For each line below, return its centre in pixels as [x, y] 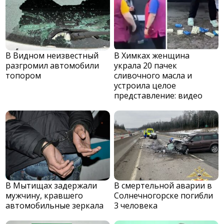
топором [23, 76]
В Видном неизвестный [52, 56]
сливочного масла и [153, 76]
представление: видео [158, 96]
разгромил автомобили [52, 66]
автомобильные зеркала [55, 206]
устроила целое [145, 86]
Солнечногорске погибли [164, 196]
